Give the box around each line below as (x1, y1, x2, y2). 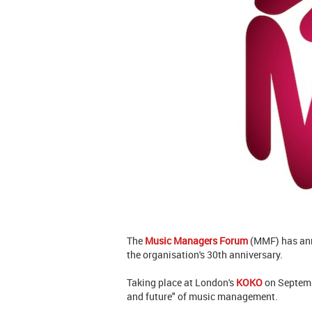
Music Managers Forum (145, 234, 248, 248)
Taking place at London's (127, 276, 236, 290)
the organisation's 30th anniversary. (127, 248, 283, 262)
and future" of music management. (127, 290, 284, 304)
